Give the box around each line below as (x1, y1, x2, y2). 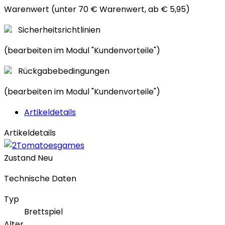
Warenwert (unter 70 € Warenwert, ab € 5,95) (4, 4, 190, 16)
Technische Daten (4, 173, 76, 185)
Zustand (4, 152, 38, 164)
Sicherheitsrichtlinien (18, 24, 100, 36)
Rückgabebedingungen (18, 65, 109, 77)
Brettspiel (24, 206, 63, 218)
